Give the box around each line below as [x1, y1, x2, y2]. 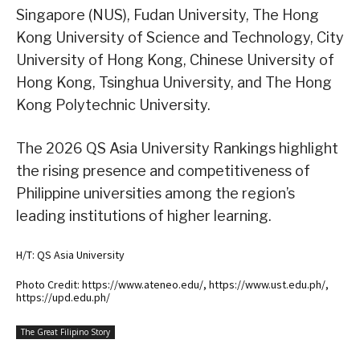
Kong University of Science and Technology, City [16, 28, 344, 46]
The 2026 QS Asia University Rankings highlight [16, 139, 338, 157]
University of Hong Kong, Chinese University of [16, 51, 334, 68]
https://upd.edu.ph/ [16, 289, 110, 305]
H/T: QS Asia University [16, 247, 125, 262]
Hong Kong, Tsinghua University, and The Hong [16, 73, 332, 91]
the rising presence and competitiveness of [16, 162, 310, 179]
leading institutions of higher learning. [16, 207, 272, 224]
